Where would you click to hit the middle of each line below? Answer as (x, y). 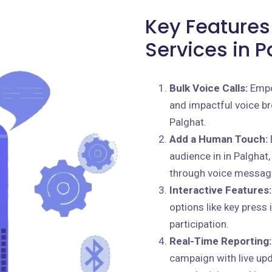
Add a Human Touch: (219, 139)
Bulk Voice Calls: (209, 88)
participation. (199, 224)
